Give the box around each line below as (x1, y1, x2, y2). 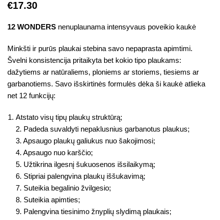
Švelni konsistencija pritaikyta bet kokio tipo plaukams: (7, 56, 181, 64)
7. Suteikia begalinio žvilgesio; (16, 184, 111, 192)
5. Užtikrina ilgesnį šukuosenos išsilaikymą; (16, 160, 155, 168)
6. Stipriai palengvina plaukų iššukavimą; (16, 172, 145, 180)
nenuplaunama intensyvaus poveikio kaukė (56, 23, 196, 31)
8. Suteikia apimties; (16, 195, 80, 204)
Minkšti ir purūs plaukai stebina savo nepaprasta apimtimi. (7, 44, 192, 53)
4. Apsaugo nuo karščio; (16, 148, 93, 157)
